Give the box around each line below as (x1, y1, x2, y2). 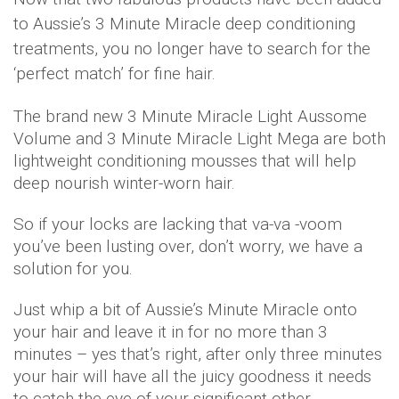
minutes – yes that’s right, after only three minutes (13, 344, 382, 364)
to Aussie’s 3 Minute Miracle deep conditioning (13, 13, 355, 34)
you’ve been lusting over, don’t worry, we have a (13, 236, 362, 256)
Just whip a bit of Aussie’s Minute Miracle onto (13, 299, 357, 320)
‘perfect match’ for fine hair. (13, 63, 216, 84)
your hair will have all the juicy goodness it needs (13, 366, 371, 387)
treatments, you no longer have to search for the (13, 38, 370, 59)
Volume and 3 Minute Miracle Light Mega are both (13, 128, 386, 149)
